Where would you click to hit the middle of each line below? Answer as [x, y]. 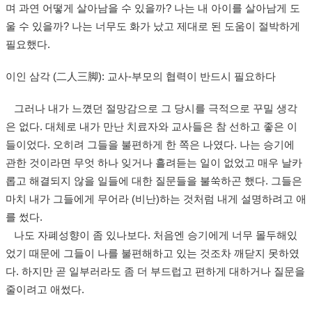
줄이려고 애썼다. [45, 290]
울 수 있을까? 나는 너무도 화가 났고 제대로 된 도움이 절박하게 [153, 26]
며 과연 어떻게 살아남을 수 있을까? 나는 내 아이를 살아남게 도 [153, 8]
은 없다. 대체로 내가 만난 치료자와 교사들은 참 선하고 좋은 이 [151, 127]
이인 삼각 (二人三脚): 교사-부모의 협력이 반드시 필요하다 [141, 77]
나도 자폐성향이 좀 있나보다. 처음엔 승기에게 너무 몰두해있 [151, 235]
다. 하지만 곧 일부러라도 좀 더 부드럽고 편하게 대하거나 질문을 [155, 272]
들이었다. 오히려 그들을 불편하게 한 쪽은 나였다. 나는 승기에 [150, 145]
